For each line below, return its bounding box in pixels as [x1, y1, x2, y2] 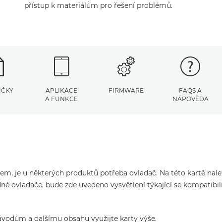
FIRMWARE [108, 87, 144, 94]
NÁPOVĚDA [172, 95, 209, 103]
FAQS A [179, 87, 202, 94]
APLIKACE [46, 87, 77, 94]
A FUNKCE [45, 95, 78, 103]
